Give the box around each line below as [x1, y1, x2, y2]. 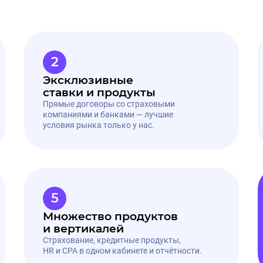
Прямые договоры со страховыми [43, 99, 176, 109]
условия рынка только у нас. [43, 120, 155, 130]
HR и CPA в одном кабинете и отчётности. [43, 246, 203, 255]
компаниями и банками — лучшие [43, 110, 174, 119]
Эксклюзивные [43, 73, 134, 87]
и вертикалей [43, 222, 124, 235]
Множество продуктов [43, 210, 178, 223]
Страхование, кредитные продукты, [43, 235, 181, 245]
